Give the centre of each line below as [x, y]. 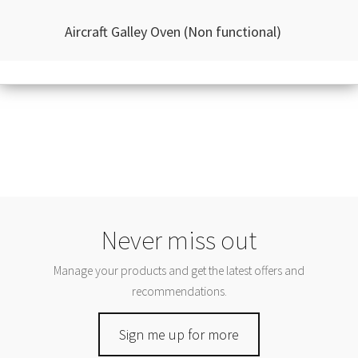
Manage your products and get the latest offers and [179, 270]
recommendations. [179, 291]
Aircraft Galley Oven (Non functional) [173, 31]
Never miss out [179, 240]
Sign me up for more [179, 335]
